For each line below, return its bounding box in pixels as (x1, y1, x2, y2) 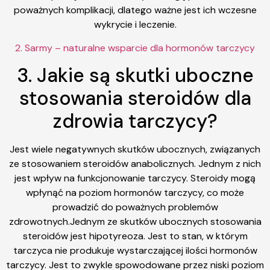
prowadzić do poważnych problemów (52, 201, 218, 214)
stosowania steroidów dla (19, 86, 251, 111)
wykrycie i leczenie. (93, 18, 177, 31)
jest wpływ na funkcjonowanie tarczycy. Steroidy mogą (14, 172, 256, 185)
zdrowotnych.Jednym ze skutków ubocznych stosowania (8, 215, 262, 228)
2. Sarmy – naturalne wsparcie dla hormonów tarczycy (15, 41, 255, 54)
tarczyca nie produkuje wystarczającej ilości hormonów (13, 244, 257, 257)
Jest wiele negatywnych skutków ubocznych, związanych (10, 143, 260, 156)
